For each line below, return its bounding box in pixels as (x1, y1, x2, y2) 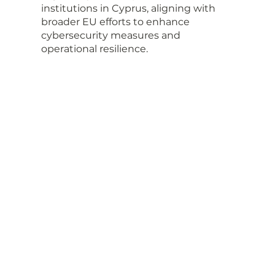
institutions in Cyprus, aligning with (41, 2, 218, 14)
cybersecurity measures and (41, 29, 183, 41)
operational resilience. (41, 42, 148, 55)
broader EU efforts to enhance (41, 15, 192, 28)
